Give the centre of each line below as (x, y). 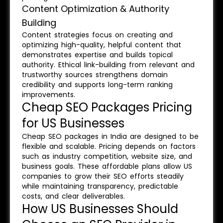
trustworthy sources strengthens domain (95, 75)
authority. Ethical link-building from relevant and (108, 65)
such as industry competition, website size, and (107, 156)
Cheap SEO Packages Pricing (107, 107)
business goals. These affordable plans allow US (107, 166)
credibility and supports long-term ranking (97, 85)
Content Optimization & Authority (96, 9)
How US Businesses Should (100, 209)
